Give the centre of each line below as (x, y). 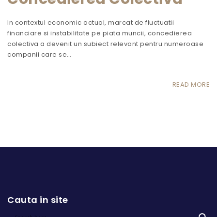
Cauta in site (38, 200)
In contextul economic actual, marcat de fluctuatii (91, 22)
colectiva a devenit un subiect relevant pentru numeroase (105, 44)
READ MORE (191, 84)
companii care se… (39, 54)
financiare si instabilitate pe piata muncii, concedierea (100, 33)
